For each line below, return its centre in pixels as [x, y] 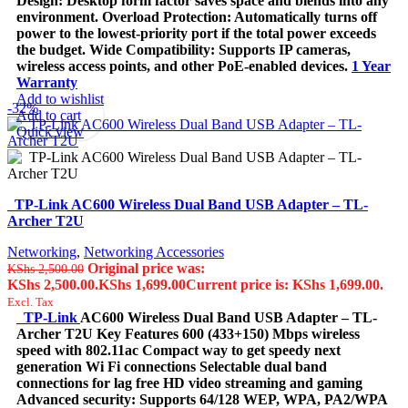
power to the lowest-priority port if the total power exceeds [196, 33]
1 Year [371, 66]
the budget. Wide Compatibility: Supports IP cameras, [184, 49]
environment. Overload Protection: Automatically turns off [197, 16]
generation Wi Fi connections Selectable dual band [172, 366]
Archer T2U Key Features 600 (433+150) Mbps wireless [188, 333]
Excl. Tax [31, 301]
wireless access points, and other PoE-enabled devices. [182, 66]
